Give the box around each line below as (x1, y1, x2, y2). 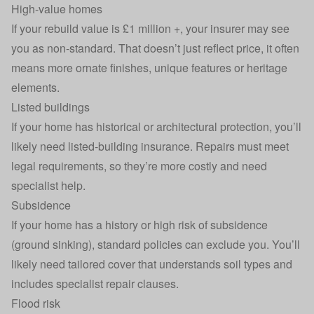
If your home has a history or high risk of (11, 217, 210, 233)
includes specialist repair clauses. (11, 275, 179, 292)
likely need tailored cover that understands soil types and (11, 256, 292, 272)
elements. (11, 79, 60, 95)
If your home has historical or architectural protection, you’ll (11, 118, 301, 135)
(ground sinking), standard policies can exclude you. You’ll (11, 236, 300, 252)
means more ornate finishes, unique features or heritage (11, 60, 287, 76)
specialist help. (11, 177, 86, 193)
